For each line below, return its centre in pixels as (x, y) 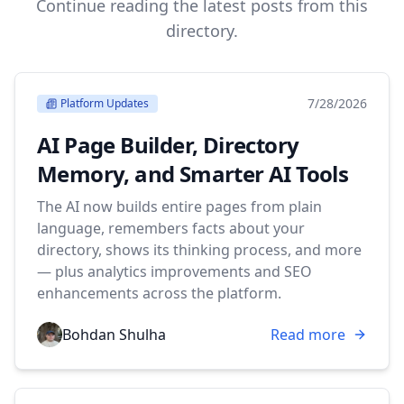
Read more (308, 335)
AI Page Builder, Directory (168, 145)
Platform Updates (105, 103)
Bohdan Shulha (114, 335)
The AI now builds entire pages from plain (179, 207)
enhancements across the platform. (159, 293)
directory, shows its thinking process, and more (199, 250)
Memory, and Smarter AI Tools (193, 174)
